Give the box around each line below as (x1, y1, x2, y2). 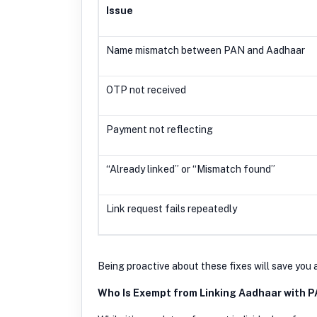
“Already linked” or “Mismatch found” (106, 163, 275, 175)
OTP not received (106, 83, 186, 96)
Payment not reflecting (106, 123, 213, 135)
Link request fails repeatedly (106, 202, 237, 214)
